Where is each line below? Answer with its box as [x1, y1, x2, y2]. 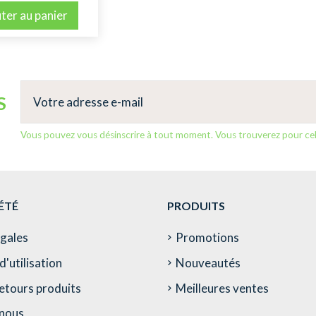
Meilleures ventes [175, 280, 269, 296]
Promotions [175, 230, 239, 245]
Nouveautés [175, 255, 241, 270]
